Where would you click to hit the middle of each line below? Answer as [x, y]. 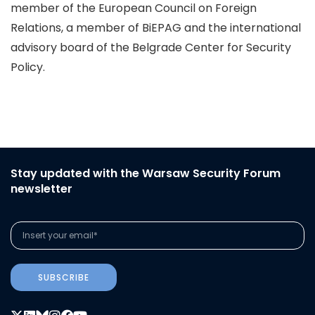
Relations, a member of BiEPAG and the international [156, 28]
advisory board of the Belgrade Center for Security [151, 47]
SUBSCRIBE [64, 277]
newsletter [41, 189]
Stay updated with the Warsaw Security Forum [146, 173]
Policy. [28, 67]
